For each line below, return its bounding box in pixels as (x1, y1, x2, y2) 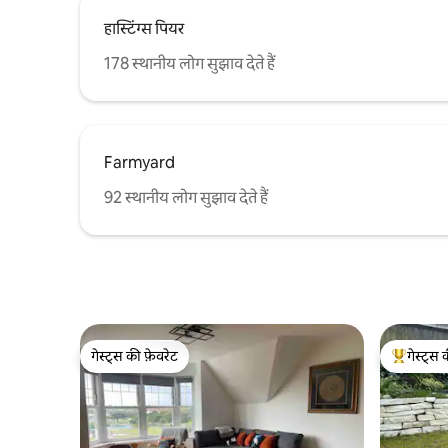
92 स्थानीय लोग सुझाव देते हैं (104, 186, 268, 208)
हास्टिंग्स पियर (104, 17, 184, 39)
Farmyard (104, 151, 175, 173)
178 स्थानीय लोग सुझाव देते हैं (104, 52, 275, 74)
